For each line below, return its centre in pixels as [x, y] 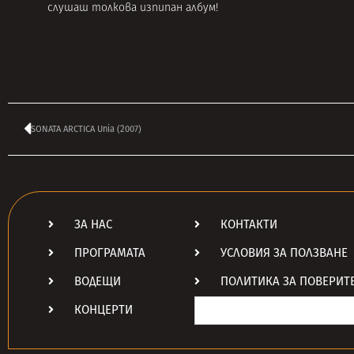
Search [215, 302]
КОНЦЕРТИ [103, 310]
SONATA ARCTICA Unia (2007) [86, 129]
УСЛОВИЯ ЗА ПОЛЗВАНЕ [284, 253]
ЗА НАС [93, 225]
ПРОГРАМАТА [109, 253]
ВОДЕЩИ [97, 282]
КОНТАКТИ [249, 225]
